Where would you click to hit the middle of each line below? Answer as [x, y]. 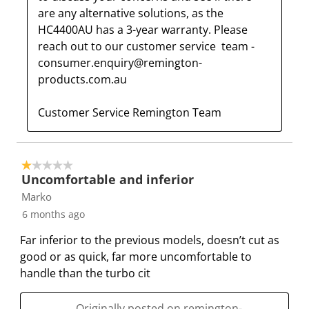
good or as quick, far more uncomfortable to [136, 257]
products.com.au [82, 79]
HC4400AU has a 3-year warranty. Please [143, 30]
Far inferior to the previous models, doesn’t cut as [150, 240]
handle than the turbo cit [85, 273]
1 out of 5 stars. [62, 165]
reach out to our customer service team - [146, 46]
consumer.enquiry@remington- [120, 63]
